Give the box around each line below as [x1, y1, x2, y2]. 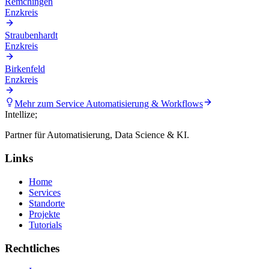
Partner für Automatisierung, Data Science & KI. [5, 130, 189, 141]
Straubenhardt [5, 30, 58, 41]
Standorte [29, 198, 65, 208]
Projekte [29, 208, 60, 219]
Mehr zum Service [14, 98, 86, 109]
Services [29, 187, 61, 198]
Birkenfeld [5, 64, 45, 74]
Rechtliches [5, 241, 59, 255]
